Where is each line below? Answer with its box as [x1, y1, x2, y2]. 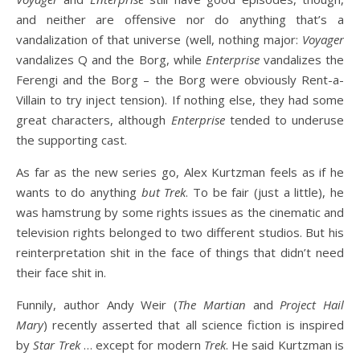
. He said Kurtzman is [225, 337, 345, 353]
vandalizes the [263, 51, 344, 67]
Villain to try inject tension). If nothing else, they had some [16, 92, 344, 108]
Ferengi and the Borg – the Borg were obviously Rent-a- [16, 72, 344, 88]
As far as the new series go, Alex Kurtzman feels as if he [16, 164, 344, 180]
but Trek [141, 184, 186, 200]
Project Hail [280, 297, 344, 313]
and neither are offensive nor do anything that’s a [16, 11, 344, 27]
